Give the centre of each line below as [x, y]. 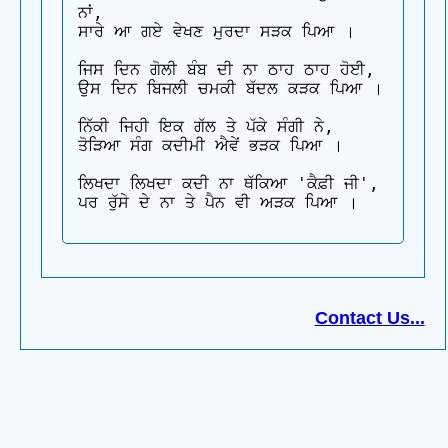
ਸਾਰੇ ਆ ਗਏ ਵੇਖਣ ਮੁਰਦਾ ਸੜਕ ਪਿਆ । [216, 32]
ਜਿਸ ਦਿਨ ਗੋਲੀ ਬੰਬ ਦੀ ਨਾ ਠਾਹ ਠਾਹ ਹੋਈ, [226, 70]
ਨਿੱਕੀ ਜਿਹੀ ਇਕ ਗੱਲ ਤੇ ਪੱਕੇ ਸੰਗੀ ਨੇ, [206, 127]
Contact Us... [369, 318]
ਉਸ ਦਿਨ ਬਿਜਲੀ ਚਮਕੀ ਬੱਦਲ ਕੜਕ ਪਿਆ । [230, 89]
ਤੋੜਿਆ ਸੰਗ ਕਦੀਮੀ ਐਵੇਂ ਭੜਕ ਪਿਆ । [210, 146]
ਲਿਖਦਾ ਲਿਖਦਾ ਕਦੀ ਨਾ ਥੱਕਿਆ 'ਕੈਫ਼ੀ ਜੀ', [228, 184]
